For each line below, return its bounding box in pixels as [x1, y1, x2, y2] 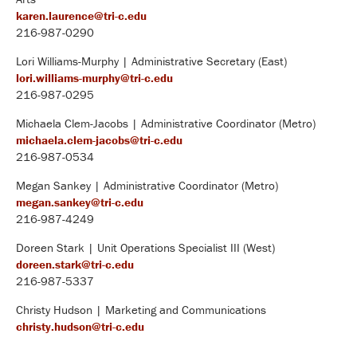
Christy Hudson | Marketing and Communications [16, 301, 266, 317]
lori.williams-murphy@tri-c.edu [16, 69, 173, 85]
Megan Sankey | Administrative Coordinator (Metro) [16, 177, 278, 193]
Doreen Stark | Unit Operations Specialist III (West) [16, 239, 275, 255]
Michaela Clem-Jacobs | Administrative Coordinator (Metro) [16, 115, 316, 131]
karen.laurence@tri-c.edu [16, 7, 147, 23]
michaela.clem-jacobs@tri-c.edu [16, 131, 182, 147]
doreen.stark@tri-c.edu [16, 256, 134, 272]
